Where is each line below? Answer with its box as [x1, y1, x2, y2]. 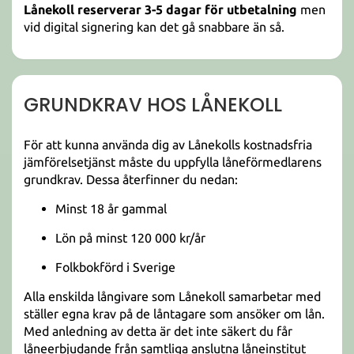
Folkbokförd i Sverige [55, 260, 175, 274]
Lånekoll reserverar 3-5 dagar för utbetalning [24, 2, 297, 17]
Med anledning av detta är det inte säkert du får [24, 324, 292, 338]
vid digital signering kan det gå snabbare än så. [24, 20, 284, 34]
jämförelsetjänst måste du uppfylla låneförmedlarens [24, 155, 322, 169]
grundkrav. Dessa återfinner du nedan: [24, 172, 238, 186]
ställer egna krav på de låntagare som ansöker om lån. [24, 307, 325, 321]
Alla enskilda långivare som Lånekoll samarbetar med [24, 289, 321, 303]
